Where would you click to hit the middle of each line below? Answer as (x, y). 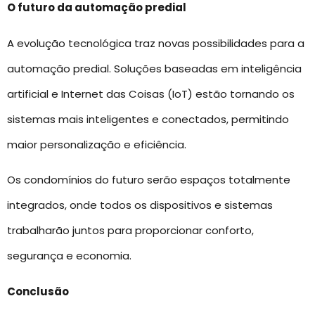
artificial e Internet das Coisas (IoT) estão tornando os (151, 94)
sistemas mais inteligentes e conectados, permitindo (148, 119)
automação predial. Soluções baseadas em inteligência (154, 68)
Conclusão (38, 291)
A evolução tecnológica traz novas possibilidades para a (156, 43)
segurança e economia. (69, 256)
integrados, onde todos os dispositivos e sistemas (140, 205)
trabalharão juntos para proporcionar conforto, (130, 231)
